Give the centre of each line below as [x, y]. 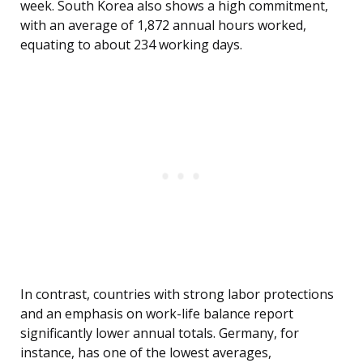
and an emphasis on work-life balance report [157, 314]
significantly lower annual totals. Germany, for [160, 333]
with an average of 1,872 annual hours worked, [163, 26]
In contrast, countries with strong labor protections [177, 295]
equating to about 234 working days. [131, 45]
